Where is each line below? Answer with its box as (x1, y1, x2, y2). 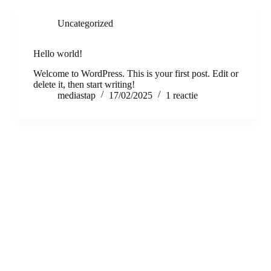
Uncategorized (57, 18, 113, 28)
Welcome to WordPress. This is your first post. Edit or (33, 68, 238, 79)
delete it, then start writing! (33, 79, 135, 90)
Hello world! (33, 48, 82, 59)
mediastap (57, 90, 96, 100)
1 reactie (166, 90, 198, 100)
